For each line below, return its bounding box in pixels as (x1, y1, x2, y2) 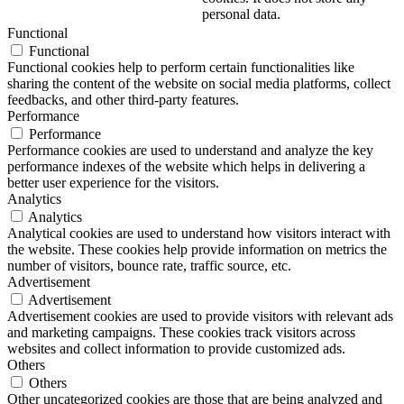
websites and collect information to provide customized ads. (7, 340, 345, 356)
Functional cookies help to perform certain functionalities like (7, 59, 354, 75)
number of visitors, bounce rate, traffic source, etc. (7, 257, 291, 273)
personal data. (202, 5, 280, 22)
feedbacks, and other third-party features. (7, 91, 239, 107)
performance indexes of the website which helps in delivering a (7, 158, 365, 174)
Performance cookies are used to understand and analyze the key (7, 142, 373, 158)
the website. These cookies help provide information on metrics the (7, 241, 387, 257)
